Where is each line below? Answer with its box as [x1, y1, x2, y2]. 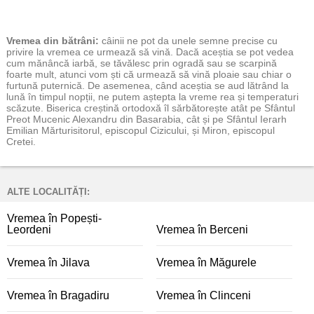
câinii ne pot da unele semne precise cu [102, 35, 278, 46]
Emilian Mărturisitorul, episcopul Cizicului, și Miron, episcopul [6, 125, 275, 136]
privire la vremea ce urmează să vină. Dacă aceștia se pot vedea [6, 46, 294, 57]
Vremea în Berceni [156, 224, 248, 235]
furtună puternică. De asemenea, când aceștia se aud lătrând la [6, 80, 289, 91]
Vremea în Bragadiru [7, 289, 109, 301]
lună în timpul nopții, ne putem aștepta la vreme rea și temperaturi [6, 91, 299, 102]
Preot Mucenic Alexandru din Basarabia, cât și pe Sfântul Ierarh [6, 114, 287, 125]
